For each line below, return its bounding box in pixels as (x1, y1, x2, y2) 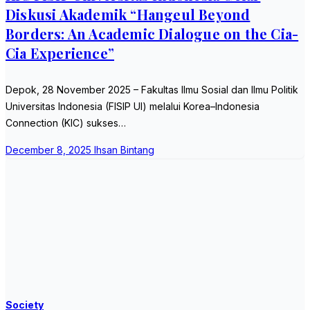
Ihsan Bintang (94, 144, 154, 156)
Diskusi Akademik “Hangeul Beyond (6, 5, 250, 24)
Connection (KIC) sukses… (6, 117, 126, 129)
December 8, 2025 (6, 144, 94, 156)
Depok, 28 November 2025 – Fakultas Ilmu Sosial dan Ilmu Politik (6, 84, 298, 95)
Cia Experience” (6, 44, 114, 63)
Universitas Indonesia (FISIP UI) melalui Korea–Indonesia (6, 100, 259, 112)
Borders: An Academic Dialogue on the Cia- (6, 24, 299, 44)
